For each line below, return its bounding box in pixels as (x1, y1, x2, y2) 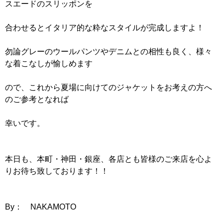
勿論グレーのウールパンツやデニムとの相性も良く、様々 (5, 47, 212, 56)
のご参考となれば (5, 95, 69, 104)
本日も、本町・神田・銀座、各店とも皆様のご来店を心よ (5, 154, 212, 163)
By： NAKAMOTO (5, 202, 76, 211)
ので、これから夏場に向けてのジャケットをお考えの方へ (5, 83, 212, 92)
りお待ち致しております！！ (5, 166, 109, 175)
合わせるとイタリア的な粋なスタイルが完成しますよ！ (5, 23, 204, 32)
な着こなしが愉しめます (5, 59, 93, 68)
